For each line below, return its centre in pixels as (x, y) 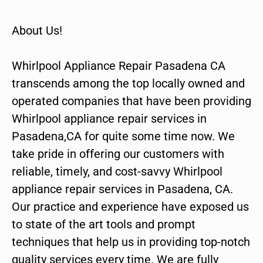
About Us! (37, 31)
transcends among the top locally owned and (128, 84)
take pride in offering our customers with (118, 154)
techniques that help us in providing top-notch (131, 242)
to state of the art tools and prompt (104, 225)
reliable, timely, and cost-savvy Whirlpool (117, 172)
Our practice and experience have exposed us (130, 207)
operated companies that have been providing (131, 101)
